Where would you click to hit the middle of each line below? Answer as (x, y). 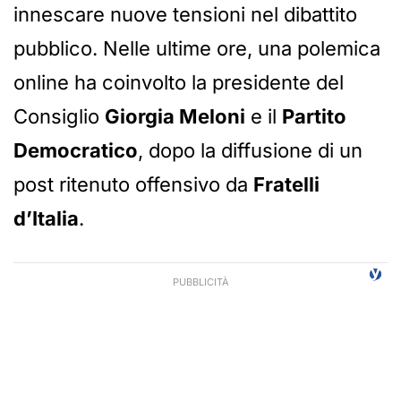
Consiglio (59, 117)
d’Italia (46, 219)
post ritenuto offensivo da (133, 185)
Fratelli (286, 185)
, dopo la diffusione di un (250, 151)
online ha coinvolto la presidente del (179, 83)
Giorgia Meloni (175, 117)
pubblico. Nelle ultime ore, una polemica (197, 49)
